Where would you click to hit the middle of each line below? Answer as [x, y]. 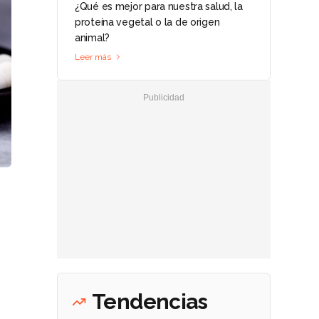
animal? [93, 38]
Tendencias [150, 302]
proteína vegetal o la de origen [147, 22]
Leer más [93, 57]
